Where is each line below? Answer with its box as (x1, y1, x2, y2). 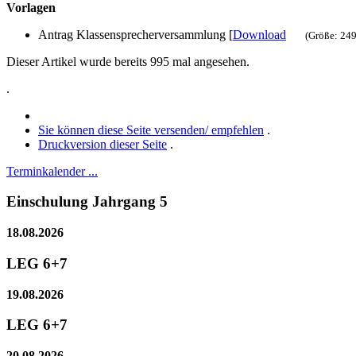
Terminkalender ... (6, 164, 98, 178)
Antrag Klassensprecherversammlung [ (38, 27, 233, 41)
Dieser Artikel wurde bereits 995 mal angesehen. (6, 54, 250, 68)
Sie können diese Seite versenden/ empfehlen (38, 122, 264, 137)
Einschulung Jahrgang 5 (6, 193, 168, 211)
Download (233, 27, 286, 41)
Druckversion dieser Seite (38, 137, 167, 151)
